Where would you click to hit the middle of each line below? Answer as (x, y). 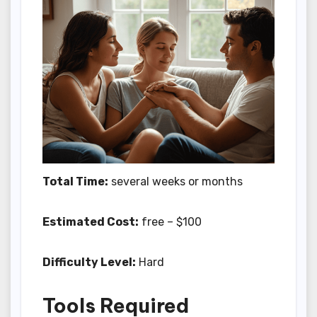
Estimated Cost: (91, 222)
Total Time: (75, 182)
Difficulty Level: (89, 263)
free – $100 (170, 222)
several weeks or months (175, 182)
